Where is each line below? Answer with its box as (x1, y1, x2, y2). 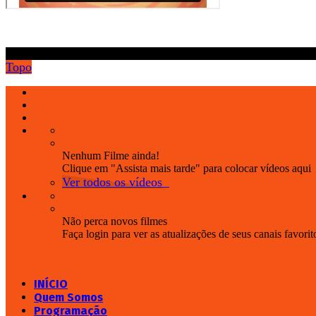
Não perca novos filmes (62, 214, 167, 227)
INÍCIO (34, 276, 68, 291)
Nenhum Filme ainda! (62, 149, 159, 162)
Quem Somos (34, 290, 103, 304)
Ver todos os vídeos (62, 174, 162, 189)
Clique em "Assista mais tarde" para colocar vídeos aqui (62, 162, 311, 174)
